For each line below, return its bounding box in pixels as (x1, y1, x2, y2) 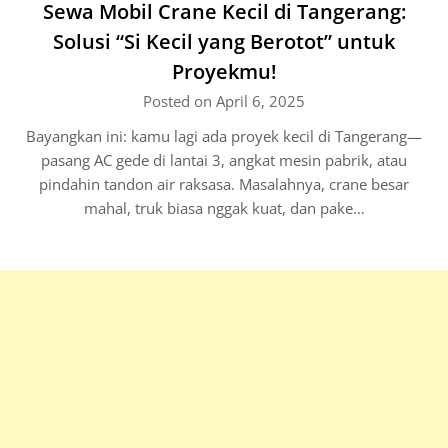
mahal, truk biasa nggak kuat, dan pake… (83, 198, 365, 218)
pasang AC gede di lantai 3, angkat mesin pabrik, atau (41, 150, 407, 170)
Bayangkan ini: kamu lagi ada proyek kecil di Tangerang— (26, 126, 422, 146)
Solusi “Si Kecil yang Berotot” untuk (53, 28, 395, 55)
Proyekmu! (171, 58, 277, 85)
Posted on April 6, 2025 (143, 91, 305, 111)
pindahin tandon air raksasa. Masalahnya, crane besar (39, 174, 409, 194)
